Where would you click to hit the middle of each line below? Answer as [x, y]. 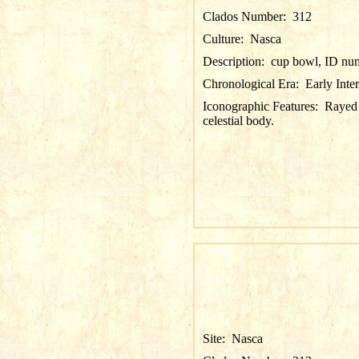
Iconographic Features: [263, 106]
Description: [236, 61]
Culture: [226, 39]
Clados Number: [247, 16]
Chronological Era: [254, 84]
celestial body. [238, 121]
